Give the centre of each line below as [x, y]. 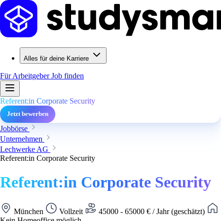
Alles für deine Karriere [56, 58]
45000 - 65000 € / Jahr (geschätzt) [152, 211]
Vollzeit [71, 211]
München [29, 211]
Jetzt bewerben [28, 114]
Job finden [68, 76]
